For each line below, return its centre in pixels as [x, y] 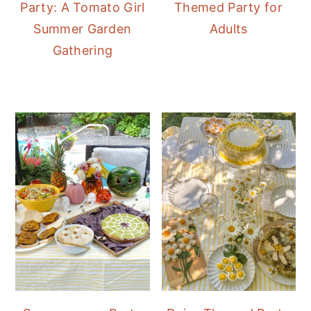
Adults [228, 28]
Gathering [83, 50]
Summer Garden [83, 28]
